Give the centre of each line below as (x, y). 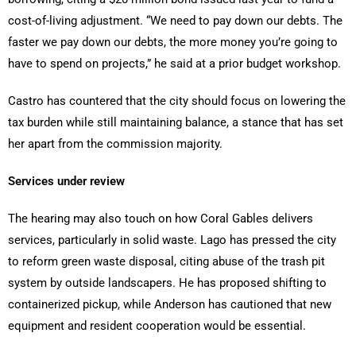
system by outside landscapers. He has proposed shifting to (167, 282)
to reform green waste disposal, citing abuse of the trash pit (166, 261)
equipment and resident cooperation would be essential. (157, 325)
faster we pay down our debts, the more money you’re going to (173, 42)
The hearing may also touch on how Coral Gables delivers (161, 218)
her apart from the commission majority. (115, 143)
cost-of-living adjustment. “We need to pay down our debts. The (175, 20)
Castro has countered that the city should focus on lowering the (177, 101)
